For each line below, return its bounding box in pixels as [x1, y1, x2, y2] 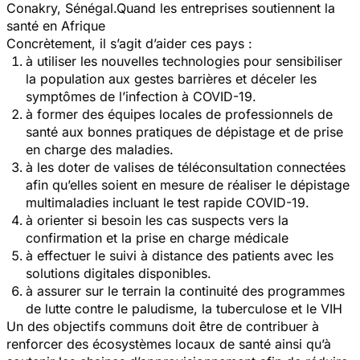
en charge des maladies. [26, 141, 174, 157]
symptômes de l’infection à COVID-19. [26, 88, 256, 104]
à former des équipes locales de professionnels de [26, 105, 333, 122]
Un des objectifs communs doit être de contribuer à [6, 317, 319, 334]
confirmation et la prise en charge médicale [26, 229, 288, 246]
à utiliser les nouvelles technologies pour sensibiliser [26, 52, 342, 69]
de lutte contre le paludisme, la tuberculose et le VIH [26, 300, 342, 317]
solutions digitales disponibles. [26, 264, 211, 281]
